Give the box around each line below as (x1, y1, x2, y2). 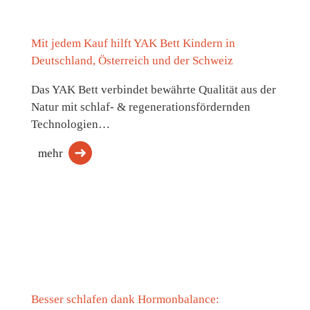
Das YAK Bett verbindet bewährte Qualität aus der (31, 82, 276, 96)
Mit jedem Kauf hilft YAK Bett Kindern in (31, 36, 235, 50)
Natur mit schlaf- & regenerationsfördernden (31, 100, 250, 113)
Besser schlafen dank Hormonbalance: (31, 292, 219, 306)
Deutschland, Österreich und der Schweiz (31, 53, 233, 67)
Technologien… (31, 117, 110, 131)
